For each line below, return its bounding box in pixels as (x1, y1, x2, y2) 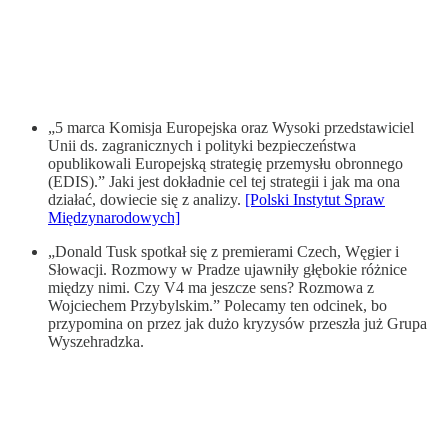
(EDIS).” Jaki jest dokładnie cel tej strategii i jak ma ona (48, 172, 400, 190)
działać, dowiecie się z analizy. (48, 190, 245, 208)
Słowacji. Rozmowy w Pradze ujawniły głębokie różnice (48, 260, 407, 278)
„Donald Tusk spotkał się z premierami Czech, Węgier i (48, 242, 399, 260)
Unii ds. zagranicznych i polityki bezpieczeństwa (48, 136, 356, 154)
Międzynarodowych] (48, 208, 180, 226)
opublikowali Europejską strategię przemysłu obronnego (48, 154, 403, 172)
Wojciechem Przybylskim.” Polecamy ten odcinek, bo (48, 296, 387, 314)
